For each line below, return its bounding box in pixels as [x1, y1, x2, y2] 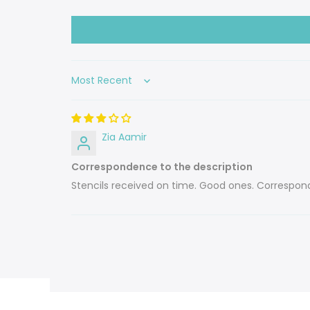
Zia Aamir [102, 130, 147, 144]
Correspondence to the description [71, 160, 253, 174]
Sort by [71, 78, 104, 93]
